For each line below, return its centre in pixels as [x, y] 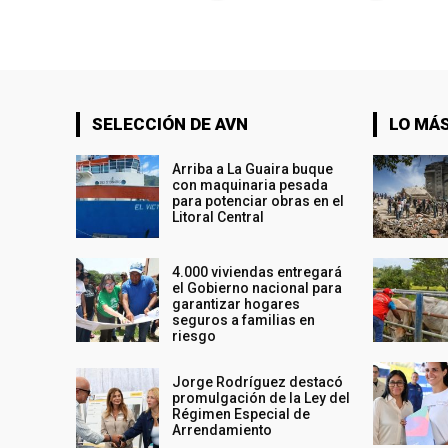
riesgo [194, 336]
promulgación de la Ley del [261, 398]
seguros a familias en [244, 320]
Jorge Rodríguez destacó [258, 382]
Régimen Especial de [241, 414]
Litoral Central [218, 217]
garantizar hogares [236, 304]
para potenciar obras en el [258, 201]
